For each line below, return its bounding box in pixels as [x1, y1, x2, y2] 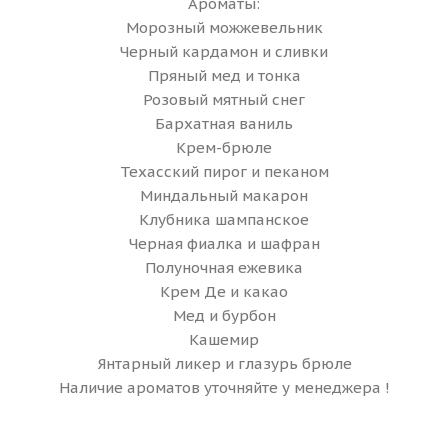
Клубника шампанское [139, 209, 309, 229]
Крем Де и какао [160, 281, 288, 301]
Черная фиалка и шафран [128, 233, 320, 253]
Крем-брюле [176, 137, 272, 157]
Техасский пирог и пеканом [119, 161, 329, 181]
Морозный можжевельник [125, 17, 323, 37]
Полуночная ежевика [145, 257, 303, 277]
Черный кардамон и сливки [120, 41, 328, 61]
